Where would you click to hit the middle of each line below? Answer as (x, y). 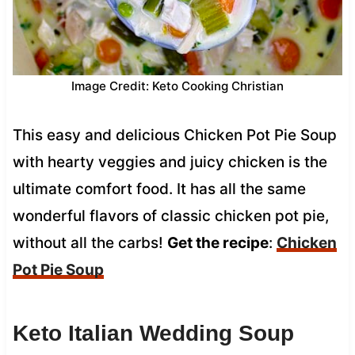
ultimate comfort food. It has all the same (159, 189)
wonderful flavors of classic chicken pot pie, (170, 216)
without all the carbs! (90, 242)
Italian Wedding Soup (181, 333)
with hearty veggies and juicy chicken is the (170, 162)
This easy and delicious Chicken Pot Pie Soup (174, 135)
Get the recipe (218, 242)
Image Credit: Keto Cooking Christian (177, 86)
